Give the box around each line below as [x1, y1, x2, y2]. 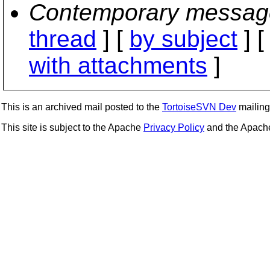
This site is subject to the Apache [1, 122, 143, 133]
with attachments [29, 52, 207, 78]
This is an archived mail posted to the [1, 102, 162, 112]
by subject [130, 26, 237, 52]
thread [29, 26, 96, 52]
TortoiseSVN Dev [162, 102, 236, 112]
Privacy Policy [143, 122, 204, 133]
